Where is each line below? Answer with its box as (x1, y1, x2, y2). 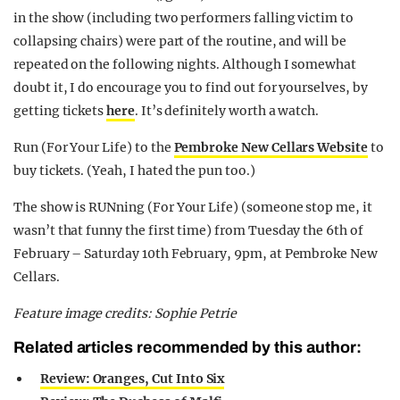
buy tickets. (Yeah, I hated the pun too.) (13, 162, 255, 179)
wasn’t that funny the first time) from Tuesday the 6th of (13, 221, 363, 238)
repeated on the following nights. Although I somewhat (13, 55, 357, 72)
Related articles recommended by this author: (13, 337, 362, 356)
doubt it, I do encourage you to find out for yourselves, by (13, 79, 368, 96)
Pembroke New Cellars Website (173, 138, 368, 155)
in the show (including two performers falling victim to (13, 9, 354, 26)
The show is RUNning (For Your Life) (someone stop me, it (13, 198, 372, 215)
